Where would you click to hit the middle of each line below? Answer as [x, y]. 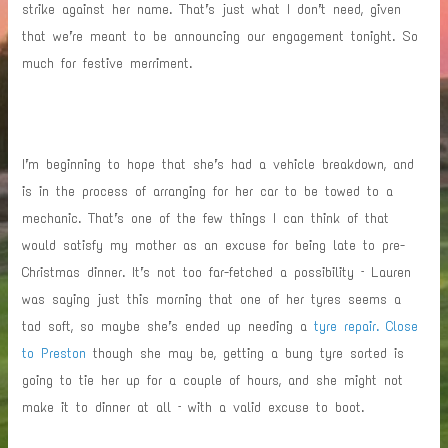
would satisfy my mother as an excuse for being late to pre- [214, 244]
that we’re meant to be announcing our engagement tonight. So [220, 35]
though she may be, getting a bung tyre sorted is [245, 352]
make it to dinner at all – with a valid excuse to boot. [193, 406]
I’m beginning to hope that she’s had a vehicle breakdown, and [218, 163]
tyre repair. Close [366, 325]
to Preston [54, 352]
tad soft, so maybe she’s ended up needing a [168, 325]
